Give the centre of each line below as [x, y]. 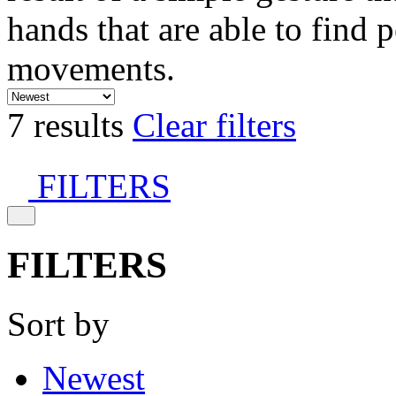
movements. [91, 69]
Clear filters [214, 125]
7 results [70, 125]
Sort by [58, 324]
